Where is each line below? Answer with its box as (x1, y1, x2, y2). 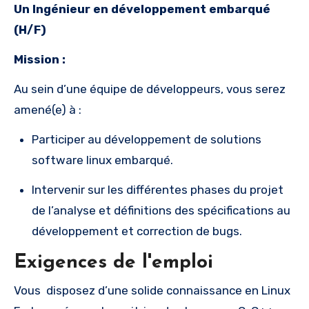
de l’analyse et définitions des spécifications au (32, 203, 290, 218)
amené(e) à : (14, 103, 81, 117)
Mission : (14, 52, 66, 67)
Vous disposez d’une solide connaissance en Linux (14, 283, 290, 297)
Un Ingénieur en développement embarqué (14, 2, 270, 17)
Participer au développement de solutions (32, 132, 261, 147)
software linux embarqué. (32, 153, 173, 168)
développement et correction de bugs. (32, 224, 242, 239)
